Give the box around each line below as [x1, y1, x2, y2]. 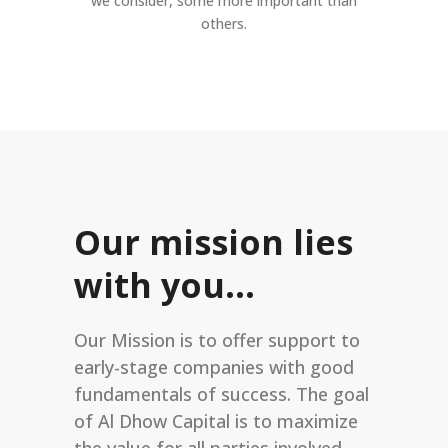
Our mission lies [74, 219, 353, 265]
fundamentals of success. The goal [74, 382, 369, 406]
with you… [74, 262, 255, 308]
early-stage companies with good [74, 355, 354, 379]
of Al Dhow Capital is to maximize [74, 409, 358, 433]
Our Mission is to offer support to [74, 328, 360, 352]
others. [201, 14, 247, 33]
